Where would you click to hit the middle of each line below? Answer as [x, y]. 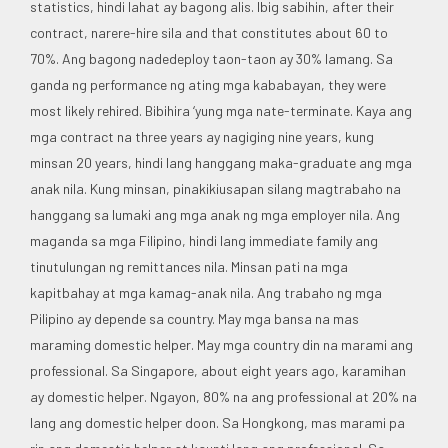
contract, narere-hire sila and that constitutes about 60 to [209, 32]
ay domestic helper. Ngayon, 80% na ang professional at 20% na [223, 396]
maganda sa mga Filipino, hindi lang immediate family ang [204, 240]
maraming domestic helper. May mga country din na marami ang [221, 344]
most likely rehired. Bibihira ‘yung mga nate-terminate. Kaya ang [221, 110]
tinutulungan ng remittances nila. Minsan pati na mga [189, 266]
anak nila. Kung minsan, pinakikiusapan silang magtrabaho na [215, 188]
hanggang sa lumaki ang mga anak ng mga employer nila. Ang [215, 214]
